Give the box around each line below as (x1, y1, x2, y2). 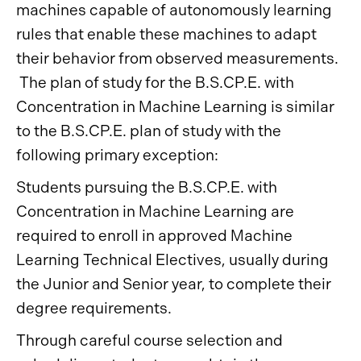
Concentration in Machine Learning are (16, 202, 294, 221)
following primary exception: (16, 146, 218, 164)
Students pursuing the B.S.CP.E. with (16, 178, 277, 197)
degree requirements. (16, 299, 172, 317)
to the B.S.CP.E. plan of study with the (16, 122, 281, 140)
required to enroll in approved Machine (16, 226, 293, 245)
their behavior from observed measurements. (16, 49, 338, 68)
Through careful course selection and (16, 331, 283, 350)
